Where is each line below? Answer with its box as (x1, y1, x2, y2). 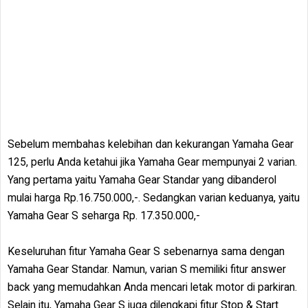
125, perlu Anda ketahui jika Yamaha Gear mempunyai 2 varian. (8, 155, 297, 169)
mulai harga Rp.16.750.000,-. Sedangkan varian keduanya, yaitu (8, 191, 300, 205)
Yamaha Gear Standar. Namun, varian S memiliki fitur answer (8, 263, 286, 276)
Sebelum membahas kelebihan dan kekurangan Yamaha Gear (8, 137, 294, 151)
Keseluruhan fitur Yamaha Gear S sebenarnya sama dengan (8, 245, 285, 258)
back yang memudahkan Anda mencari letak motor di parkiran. (8, 280, 297, 294)
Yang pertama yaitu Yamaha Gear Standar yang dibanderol (8, 173, 276, 187)
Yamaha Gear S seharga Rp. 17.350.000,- (8, 209, 200, 223)
